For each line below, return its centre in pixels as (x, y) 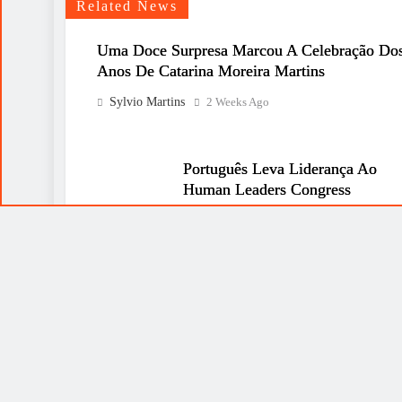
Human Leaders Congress (267, 189)
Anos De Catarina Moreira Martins (211, 71)
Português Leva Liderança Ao (280, 169)
